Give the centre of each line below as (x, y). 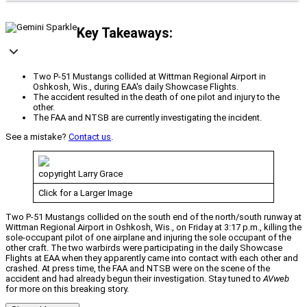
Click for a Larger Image (85, 193)
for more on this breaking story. (67, 289)
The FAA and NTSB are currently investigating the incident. (147, 118)
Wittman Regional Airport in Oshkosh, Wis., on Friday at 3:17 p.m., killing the (153, 228)
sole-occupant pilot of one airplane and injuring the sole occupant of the (148, 238)
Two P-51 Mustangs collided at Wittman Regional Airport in (149, 77)
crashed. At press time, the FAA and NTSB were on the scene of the (138, 269)
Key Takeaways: (125, 33)
